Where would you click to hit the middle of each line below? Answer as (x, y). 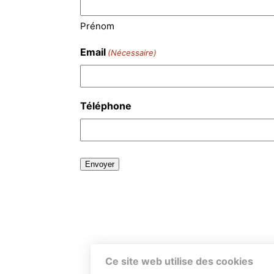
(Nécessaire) (132, 53)
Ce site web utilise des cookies (179, 261)
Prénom (97, 26)
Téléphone (106, 106)
